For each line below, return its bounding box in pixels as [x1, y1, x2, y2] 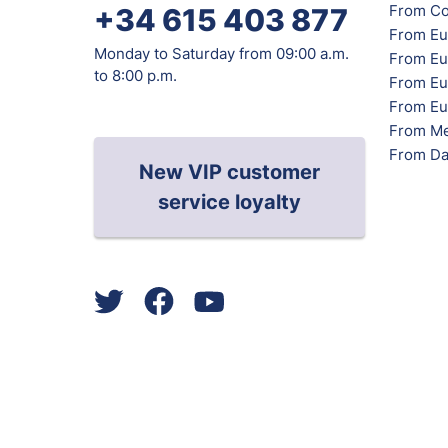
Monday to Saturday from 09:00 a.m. [94, 43, 349, 63]
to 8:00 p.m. [94, 65, 177, 85]
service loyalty [158, 189, 301, 214]
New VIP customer [139, 159, 320, 184]
